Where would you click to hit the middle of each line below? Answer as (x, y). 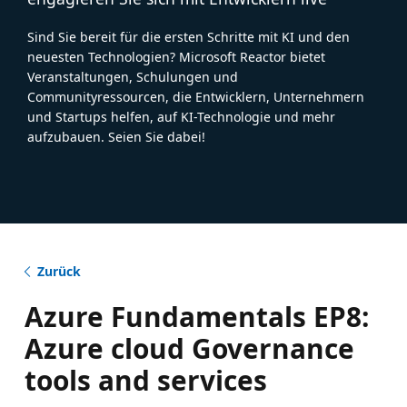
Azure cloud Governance (189, 348)
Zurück (59, 271)
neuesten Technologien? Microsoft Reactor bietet (176, 56)
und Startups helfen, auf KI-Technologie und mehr (181, 116)
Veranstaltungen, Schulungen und (133, 76)
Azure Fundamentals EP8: (196, 316)
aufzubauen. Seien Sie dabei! (116, 136)
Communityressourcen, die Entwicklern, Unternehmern (196, 96)
